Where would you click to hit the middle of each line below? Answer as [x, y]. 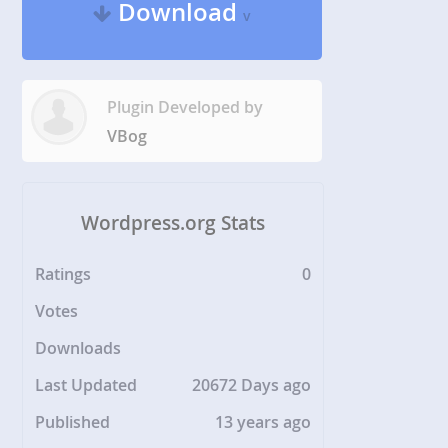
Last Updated [86, 385]
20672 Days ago [252, 385]
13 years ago [263, 422]
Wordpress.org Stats [173, 223]
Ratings [63, 274]
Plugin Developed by [185, 106]
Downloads [78, 348]
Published [73, 422]
